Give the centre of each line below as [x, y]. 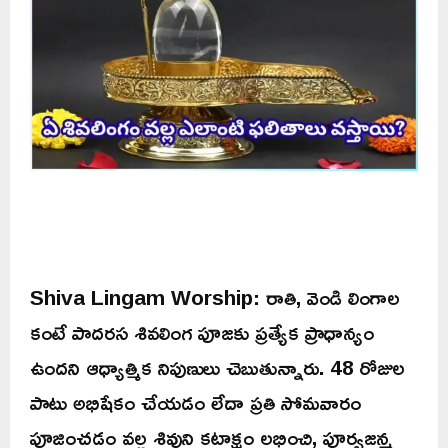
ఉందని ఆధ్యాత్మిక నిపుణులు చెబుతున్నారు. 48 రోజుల [217, 367]
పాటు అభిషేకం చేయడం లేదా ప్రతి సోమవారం [195, 402]
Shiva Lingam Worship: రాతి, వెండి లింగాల [215, 297]
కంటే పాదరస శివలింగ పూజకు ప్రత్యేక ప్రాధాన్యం [202, 332]
